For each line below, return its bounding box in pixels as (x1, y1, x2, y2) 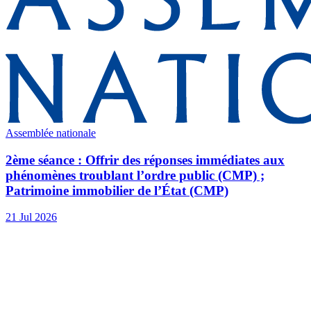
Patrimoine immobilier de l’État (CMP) (6, 183, 228, 198)
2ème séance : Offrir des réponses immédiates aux (6, 152, 285, 167)
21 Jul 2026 (6, 211, 57, 224)
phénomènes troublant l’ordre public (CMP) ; (6, 167, 264, 183)
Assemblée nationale (6, 126, 96, 139)
